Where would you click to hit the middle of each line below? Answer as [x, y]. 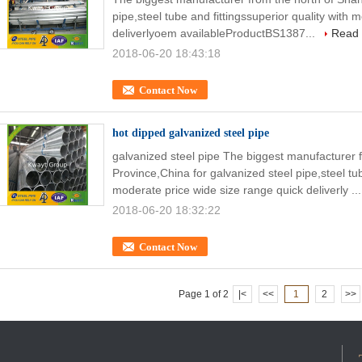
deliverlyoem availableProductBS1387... [215, 33]
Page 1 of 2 [203, 294]
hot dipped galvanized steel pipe [191, 133]
